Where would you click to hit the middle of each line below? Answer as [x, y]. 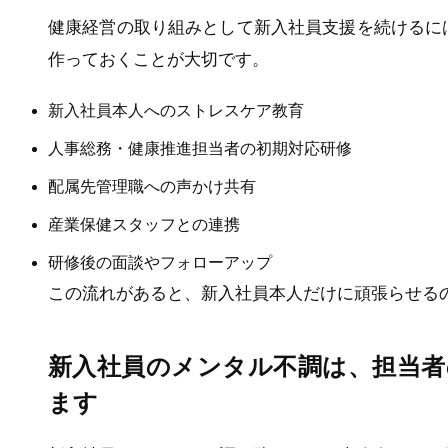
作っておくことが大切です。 [158, 59]
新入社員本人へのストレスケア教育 [176, 111]
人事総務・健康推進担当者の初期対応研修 [200, 149]
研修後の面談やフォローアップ [160, 263]
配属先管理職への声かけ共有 [152, 187]
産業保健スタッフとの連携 [144, 225]
